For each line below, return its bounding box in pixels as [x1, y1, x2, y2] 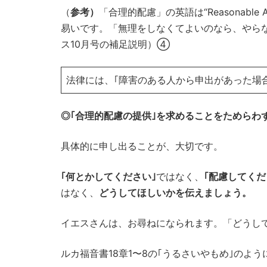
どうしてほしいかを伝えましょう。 [99, 186, 252, 198]
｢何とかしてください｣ [61, 170, 156, 182]
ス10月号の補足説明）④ [61, 38, 170, 50]
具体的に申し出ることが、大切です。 [61, 139, 223, 152]
